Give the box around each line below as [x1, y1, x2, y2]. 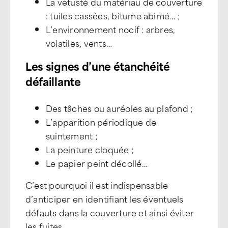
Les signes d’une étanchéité [25, 57, 170, 74]
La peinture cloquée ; [46, 142, 134, 156]
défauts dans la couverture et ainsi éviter [25, 206, 194, 219]
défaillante [25, 72, 81, 90]
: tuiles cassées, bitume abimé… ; [46, 9, 180, 22]
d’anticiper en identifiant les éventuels [25, 192, 184, 205]
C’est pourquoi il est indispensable [25, 178, 168, 191]
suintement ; [46, 129, 98, 142]
